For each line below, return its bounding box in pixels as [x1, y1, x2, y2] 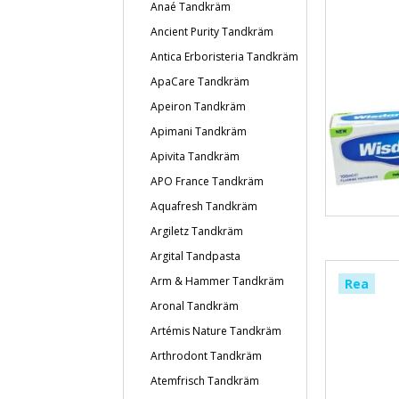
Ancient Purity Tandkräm [151, 24, 273, 39]
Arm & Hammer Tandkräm [151, 273, 284, 289]
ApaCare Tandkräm [151, 74, 249, 89]
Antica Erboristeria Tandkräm [151, 49, 298, 64]
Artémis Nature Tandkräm [151, 323, 281, 338]
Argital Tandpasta [151, 248, 240, 264]
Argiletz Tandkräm [151, 224, 243, 239]
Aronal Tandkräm [151, 298, 239, 313]
